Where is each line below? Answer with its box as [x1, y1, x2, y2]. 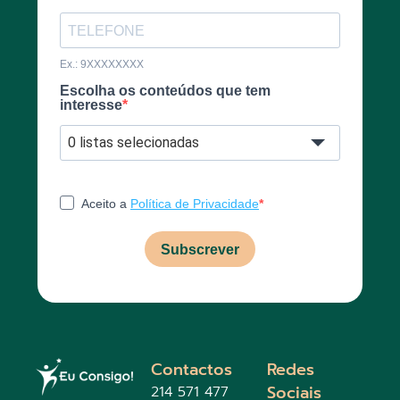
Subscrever [161, 241, 239, 257]
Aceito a [81, 196, 130, 212]
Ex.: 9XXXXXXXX [60, 58, 144, 71]
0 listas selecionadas [68, 134, 199, 152]
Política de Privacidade [130, 196, 259, 212]
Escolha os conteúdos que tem [60, 83, 271, 99]
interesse [60, 97, 122, 113]
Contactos [151, 357, 233, 383]
